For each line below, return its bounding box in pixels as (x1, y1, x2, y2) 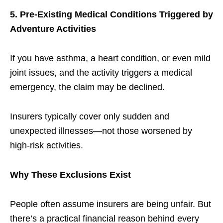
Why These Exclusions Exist (10, 169, 131, 180)
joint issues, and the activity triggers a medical (10, 67, 192, 78)
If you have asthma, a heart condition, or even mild (10, 53, 211, 63)
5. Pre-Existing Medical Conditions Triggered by (10, 9, 213, 19)
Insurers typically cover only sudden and (10, 111, 169, 121)
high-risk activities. (10, 140, 83, 150)
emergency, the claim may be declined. (10, 82, 165, 92)
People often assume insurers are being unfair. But (10, 199, 211, 209)
